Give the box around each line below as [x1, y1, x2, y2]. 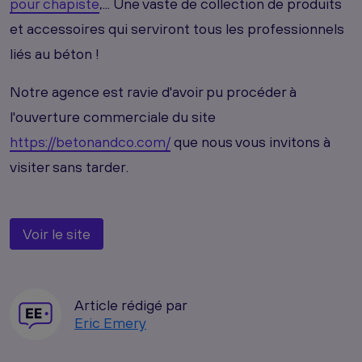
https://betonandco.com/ [10, 133, 170, 150]
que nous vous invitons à [170, 133, 330, 150]
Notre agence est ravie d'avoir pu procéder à [10, 82, 297, 100]
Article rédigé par [74, 296, 187, 314]
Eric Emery [74, 314, 146, 331]
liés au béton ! [10, 44, 99, 62]
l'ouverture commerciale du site [10, 107, 216, 125]
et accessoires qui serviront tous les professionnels [10, 19, 344, 37]
